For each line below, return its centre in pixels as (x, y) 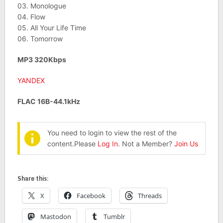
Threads (150, 196)
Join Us (186, 144)
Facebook (91, 196)
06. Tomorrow (40, 39)
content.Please (72, 144)
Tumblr (114, 217)
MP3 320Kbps (42, 60)
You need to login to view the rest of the (112, 133)
